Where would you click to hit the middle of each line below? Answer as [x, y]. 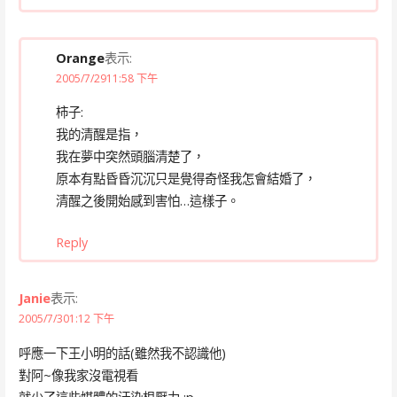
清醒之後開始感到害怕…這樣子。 [147, 200]
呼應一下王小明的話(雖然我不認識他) [122, 353]
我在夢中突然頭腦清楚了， [130, 156]
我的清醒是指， [99, 134]
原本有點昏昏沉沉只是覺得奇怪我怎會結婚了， [186, 178]
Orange [80, 58]
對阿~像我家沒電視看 [78, 375]
